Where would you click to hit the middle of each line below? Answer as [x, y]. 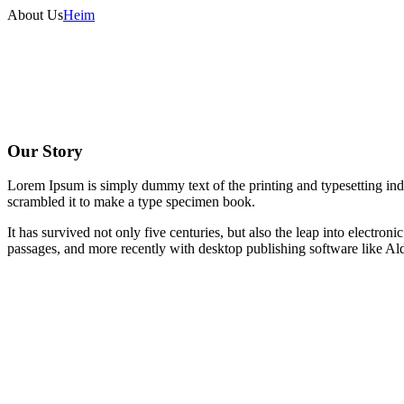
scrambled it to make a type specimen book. [131, 202]
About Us [35, 15]
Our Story [45, 151]
